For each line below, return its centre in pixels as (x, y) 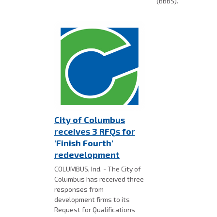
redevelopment (87, 155)
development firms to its (92, 200)
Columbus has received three (99, 179)
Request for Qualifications (95, 210)
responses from (79, 189)
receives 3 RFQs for (95, 132)
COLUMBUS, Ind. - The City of (98, 169)
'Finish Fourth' (84, 143)
